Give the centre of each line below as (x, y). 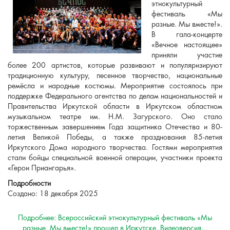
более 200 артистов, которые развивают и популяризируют (115, 65)
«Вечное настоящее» (187, 45)
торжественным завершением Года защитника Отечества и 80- (115, 127)
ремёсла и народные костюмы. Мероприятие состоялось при (115, 86)
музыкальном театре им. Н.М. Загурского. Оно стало (115, 117)
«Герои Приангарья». (42, 168)
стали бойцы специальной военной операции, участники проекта (115, 158)
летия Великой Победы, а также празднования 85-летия (115, 137)
